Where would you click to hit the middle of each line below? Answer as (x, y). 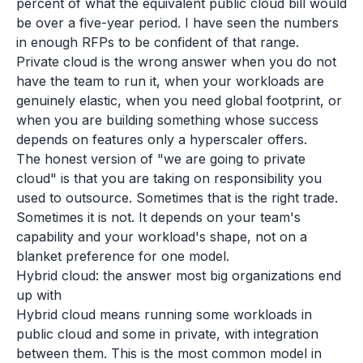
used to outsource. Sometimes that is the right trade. (177, 198)
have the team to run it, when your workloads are (170, 81)
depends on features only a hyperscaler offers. (162, 139)
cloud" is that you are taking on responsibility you (169, 178)
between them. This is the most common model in (169, 353)
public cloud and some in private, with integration (167, 334)
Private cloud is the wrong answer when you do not (176, 62)
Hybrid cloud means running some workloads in (164, 314)
